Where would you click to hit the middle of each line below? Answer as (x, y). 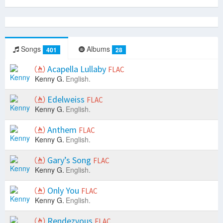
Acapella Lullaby (77, 69)
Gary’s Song (69, 160)
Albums (98, 49)
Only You (63, 191)
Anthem (62, 130)
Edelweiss (66, 100)
